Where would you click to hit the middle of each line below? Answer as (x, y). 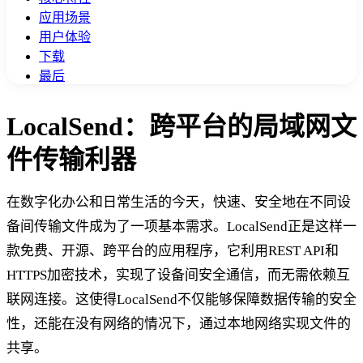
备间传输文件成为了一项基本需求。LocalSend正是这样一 (181, 226)
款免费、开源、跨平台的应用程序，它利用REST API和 (173, 250)
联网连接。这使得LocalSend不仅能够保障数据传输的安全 (181, 299)
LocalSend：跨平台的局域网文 (181, 126)
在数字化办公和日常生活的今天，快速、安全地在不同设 (179, 202)
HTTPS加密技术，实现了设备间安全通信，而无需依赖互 (178, 275)
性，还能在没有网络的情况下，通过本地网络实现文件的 (179, 323)
